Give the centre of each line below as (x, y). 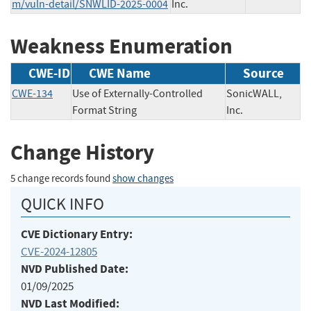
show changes (143, 178)
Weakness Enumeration (121, 46)
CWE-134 (32, 94)
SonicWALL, (254, 94)
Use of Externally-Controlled (137, 94)
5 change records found (61, 178)
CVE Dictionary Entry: (77, 234)
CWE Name (120, 74)
